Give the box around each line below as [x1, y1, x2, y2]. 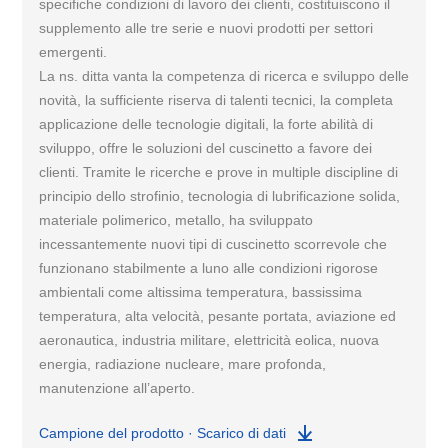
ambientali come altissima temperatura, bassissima [38, 283, 362, 300]
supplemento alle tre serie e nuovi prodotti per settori [38, 19, 373, 36]
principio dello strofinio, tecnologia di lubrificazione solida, [38, 187, 400, 204]
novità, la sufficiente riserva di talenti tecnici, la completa [38, 91, 393, 108]
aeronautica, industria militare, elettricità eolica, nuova [38, 331, 379, 348]
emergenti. [38, 43, 107, 60]
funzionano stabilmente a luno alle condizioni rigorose [38, 259, 378, 276]
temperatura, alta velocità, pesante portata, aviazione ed [38, 307, 396, 324]
